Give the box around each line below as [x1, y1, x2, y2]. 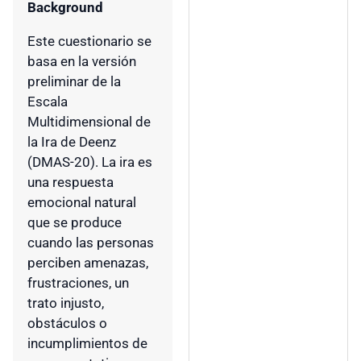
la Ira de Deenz [27, 134, 116, 151]
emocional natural [27, 194, 136, 211]
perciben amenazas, [27, 255, 148, 272]
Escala [27, 93, 68, 110]
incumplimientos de [27, 335, 147, 352]
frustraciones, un [27, 275, 129, 292]
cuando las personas [27, 234, 154, 251]
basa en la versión [27, 53, 136, 70]
